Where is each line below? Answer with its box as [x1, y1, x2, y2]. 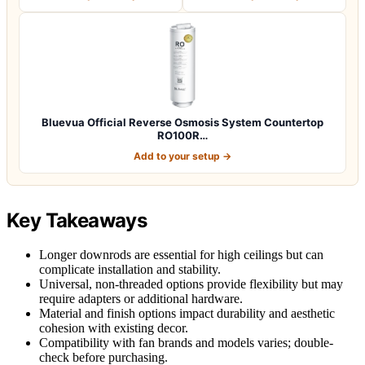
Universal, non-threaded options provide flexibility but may [39, 277, 343, 292]
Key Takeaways [7, 208, 147, 232]
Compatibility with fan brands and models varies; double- [39, 336, 333, 350]
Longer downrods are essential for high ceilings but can [39, 248, 323, 262]
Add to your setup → [134, 149, 231, 162]
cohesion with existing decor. [39, 321, 188, 336]
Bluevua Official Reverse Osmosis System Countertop [42, 115, 323, 129]
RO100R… [157, 128, 208, 142]
